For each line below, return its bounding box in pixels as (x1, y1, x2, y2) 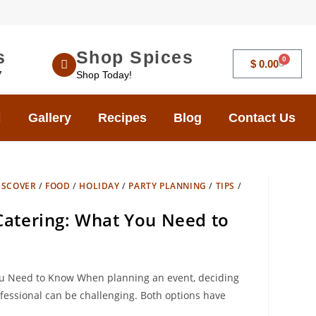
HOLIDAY (79, 180, 120, 192)
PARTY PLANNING (128, 180, 207, 192)
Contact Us (229, 111, 296, 125)
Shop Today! (75, 69, 132, 80)
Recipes (98, 111, 147, 125)
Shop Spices (75, 47, 194, 67)
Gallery (28, 111, 71, 125)
